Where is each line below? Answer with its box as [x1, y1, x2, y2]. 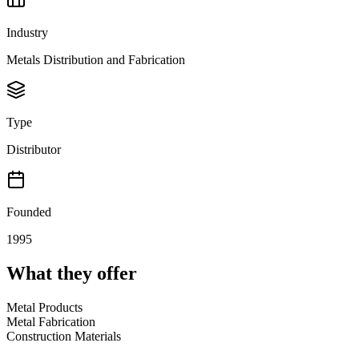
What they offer [6, 263, 137, 284]
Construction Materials [6, 329, 121, 344]
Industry [6, 26, 48, 40]
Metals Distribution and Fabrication [6, 53, 185, 67]
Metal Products [6, 301, 83, 315]
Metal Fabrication [6, 315, 95, 329]
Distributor [6, 143, 61, 157]
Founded [6, 205, 51, 220]
